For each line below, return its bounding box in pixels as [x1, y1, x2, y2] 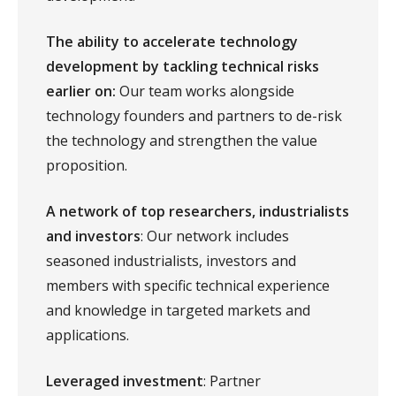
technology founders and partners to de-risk [46, 106, 342, 126]
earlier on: [46, 81, 119, 102]
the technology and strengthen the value [46, 131, 317, 151]
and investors [46, 226, 141, 247]
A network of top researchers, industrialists [46, 202, 349, 222]
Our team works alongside [119, 81, 294, 102]
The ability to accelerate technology [46, 32, 298, 52]
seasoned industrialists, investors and [46, 251, 296, 271]
